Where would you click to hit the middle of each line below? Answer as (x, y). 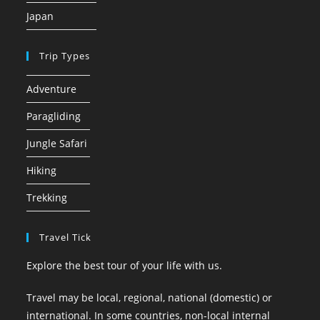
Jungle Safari (57, 143)
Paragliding (54, 116)
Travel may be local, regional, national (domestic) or (150, 297)
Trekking (47, 197)
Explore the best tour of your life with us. (125, 265)
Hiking (42, 170)
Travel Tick (66, 237)
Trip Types (65, 56)
